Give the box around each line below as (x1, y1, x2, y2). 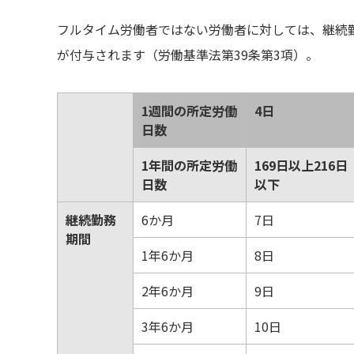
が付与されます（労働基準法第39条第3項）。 (57, 45, 318, 64)
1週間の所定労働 (141, 101, 237, 120)
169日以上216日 (254, 156, 348, 175)
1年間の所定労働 (141, 156, 237, 175)
